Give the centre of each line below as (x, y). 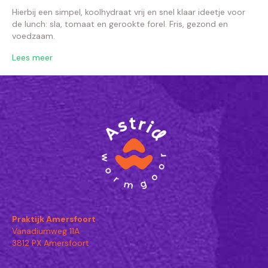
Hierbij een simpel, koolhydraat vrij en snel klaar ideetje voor (129, 12)
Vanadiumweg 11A (46, 231)
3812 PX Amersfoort (51, 243)
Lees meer (32, 57)
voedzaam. (38, 36)
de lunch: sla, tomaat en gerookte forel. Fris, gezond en (120, 24)
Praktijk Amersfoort (54, 219)
